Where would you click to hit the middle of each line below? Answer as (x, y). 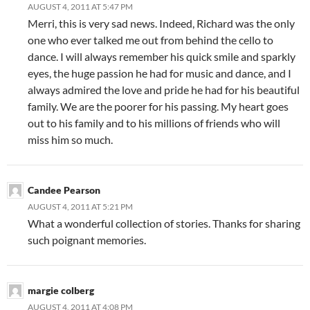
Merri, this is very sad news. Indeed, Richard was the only (161, 23)
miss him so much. (70, 139)
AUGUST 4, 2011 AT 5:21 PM (80, 206)
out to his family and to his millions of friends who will (154, 122)
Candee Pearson (64, 190)
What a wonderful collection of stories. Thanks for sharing (164, 223)
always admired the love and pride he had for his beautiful (164, 89)
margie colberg (61, 290)
